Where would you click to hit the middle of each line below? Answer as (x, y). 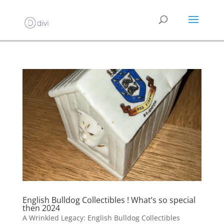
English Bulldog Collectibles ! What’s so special (109, 200)
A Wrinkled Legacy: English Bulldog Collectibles (101, 217)
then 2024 (41, 208)
